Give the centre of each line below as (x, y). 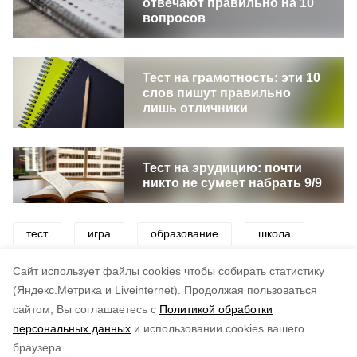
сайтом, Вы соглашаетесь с (84, 309)
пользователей (203, 338)
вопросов (174, 18)
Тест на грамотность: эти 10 (231, 78)
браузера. (39, 347)
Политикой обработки (216, 309)
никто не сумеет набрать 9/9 (232, 183)
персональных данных (72, 328)
